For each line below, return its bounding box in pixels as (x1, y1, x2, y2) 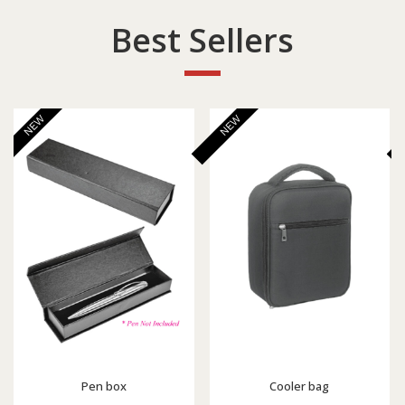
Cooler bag (269, 377, 330, 394)
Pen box (80, 377, 127, 394)
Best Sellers (111, 18, 294, 63)
